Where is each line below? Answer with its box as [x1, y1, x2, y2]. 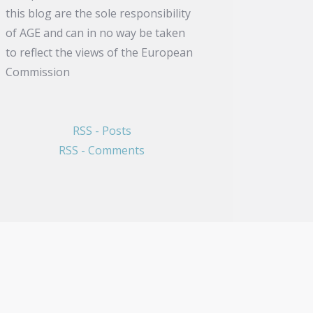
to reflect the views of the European [6, 44, 194, 60]
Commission [6, 64, 71, 80]
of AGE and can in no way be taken [6, 24, 186, 41]
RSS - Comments [59, 143, 145, 159]
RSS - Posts [72, 123, 131, 139]
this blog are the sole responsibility [6, 5, 191, 21]
